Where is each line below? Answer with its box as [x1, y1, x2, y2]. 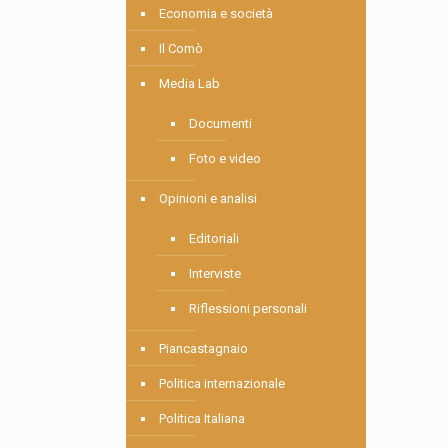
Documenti [189, 116, 253, 132]
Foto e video [189, 151, 262, 167]
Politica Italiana [159, 411, 246, 427]
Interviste [189, 266, 242, 282]
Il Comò [159, 41, 204, 57]
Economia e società [159, 6, 274, 22]
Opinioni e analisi [159, 191, 258, 207]
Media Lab [159, 76, 221, 92]
